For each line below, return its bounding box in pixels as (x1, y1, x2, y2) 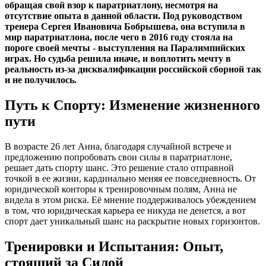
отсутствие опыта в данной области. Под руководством (5, 10, 242, 21)
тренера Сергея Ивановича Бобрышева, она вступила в (5, 21, 245, 31)
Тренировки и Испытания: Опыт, (5, 238, 223, 254)
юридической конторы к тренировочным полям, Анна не (5, 183, 237, 194)
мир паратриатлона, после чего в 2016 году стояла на (5, 31, 233, 42)
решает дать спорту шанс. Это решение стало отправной (5, 162, 234, 173)
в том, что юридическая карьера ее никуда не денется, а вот (5, 205, 246, 216)
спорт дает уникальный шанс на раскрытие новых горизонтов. (5, 216, 260, 226)
